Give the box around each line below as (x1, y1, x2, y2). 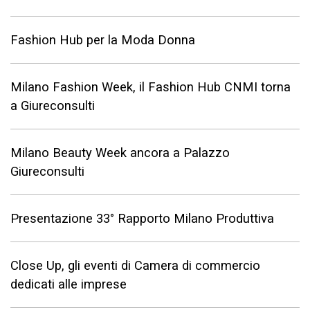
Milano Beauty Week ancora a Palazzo (10, 145, 230, 160)
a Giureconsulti (10, 98, 95, 113)
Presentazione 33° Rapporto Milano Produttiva (10, 210, 274, 226)
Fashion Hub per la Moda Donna (10, 32, 195, 47)
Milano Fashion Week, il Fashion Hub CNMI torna (10, 79, 291, 94)
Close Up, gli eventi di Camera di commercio (10, 257, 260, 273)
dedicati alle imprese (10, 276, 127, 291)
